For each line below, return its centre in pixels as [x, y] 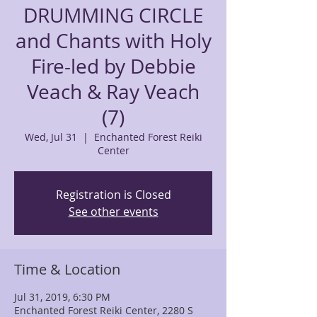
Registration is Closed [113, 195]
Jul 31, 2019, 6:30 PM [62, 297]
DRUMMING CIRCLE [113, 15]
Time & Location [67, 269]
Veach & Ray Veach [113, 92]
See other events [113, 212]
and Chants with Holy [113, 41]
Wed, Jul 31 [51, 137]
